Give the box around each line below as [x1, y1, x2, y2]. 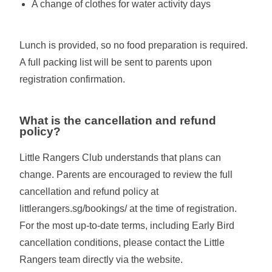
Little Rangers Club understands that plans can [19, 152, 222, 163]
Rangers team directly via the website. [19, 254, 183, 265]
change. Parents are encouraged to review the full [19, 169, 233, 180]
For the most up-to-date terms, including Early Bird [19, 220, 235, 231]
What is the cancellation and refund [19, 114, 217, 127]
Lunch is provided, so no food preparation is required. [19, 40, 248, 50]
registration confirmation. [19, 74, 126, 84]
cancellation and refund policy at [19, 186, 159, 197]
